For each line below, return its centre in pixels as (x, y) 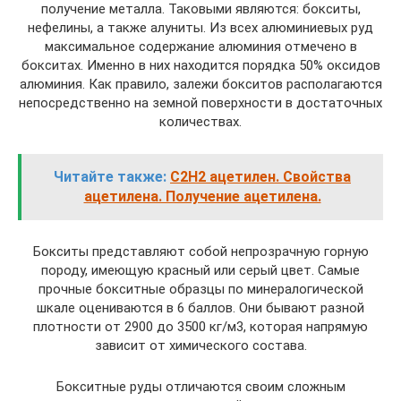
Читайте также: (110, 176)
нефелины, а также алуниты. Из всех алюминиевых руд (200, 27)
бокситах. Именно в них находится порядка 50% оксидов (200, 65)
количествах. (200, 121)
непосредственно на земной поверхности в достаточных (200, 102)
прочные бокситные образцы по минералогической (200, 289)
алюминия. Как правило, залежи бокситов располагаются (200, 84)
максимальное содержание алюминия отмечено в (200, 46)
